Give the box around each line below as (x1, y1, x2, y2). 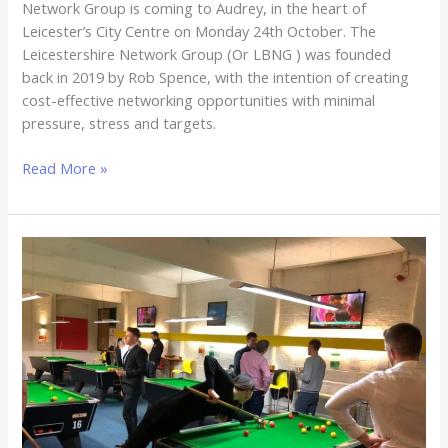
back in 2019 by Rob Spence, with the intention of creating (22, 67, 410, 88)
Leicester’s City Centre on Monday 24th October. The (22, 21, 377, 42)
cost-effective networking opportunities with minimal (22, 90, 376, 111)
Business (21, 282, 80, 303)
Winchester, (21, 397, 100, 418)
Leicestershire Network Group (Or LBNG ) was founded (22, 44, 392, 65)
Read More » (22, 158, 109, 179)
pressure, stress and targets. (22, 113, 217, 134)
